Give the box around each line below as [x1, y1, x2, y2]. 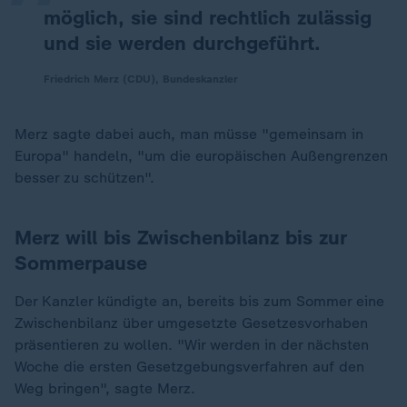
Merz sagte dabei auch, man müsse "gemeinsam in [15, 125, 363, 143]
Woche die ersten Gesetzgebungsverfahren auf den [15, 358, 364, 375]
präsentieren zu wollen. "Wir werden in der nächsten [15, 336, 369, 353]
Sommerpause [15, 251, 147, 275]
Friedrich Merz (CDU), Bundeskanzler [44, 73, 238, 85]
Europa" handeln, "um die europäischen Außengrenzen [15, 147, 388, 164]
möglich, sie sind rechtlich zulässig [44, 5, 372, 30]
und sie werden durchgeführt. [44, 31, 321, 55]
